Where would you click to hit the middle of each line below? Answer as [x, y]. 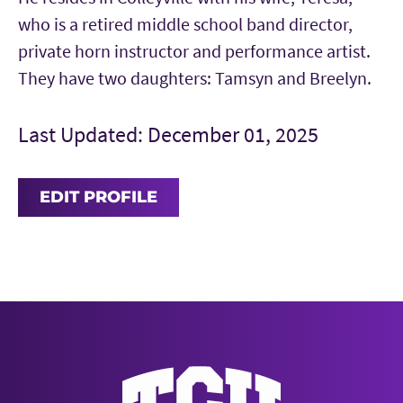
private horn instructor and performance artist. [194, 51]
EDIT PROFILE [99, 197]
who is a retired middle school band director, [185, 24]
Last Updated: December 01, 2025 [168, 134]
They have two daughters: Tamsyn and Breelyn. [195, 78]
